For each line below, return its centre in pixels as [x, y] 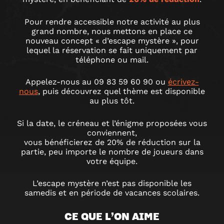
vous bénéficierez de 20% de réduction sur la [112, 142]
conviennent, [112, 132]
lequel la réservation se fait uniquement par [112, 50]
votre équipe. [112, 161]
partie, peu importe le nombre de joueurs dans [112, 151]
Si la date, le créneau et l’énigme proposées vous [112, 123]
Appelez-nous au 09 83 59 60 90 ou [96, 82]
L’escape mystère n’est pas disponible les [112, 183]
